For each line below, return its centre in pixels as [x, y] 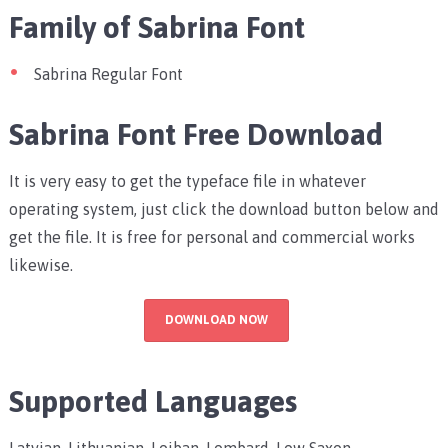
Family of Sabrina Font [156, 26]
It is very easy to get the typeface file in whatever [187, 180]
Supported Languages [152, 400]
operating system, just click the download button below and [223, 208]
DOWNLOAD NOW [216, 319]
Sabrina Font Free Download [195, 133]
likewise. [40, 264]
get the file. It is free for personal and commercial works [211, 236]
